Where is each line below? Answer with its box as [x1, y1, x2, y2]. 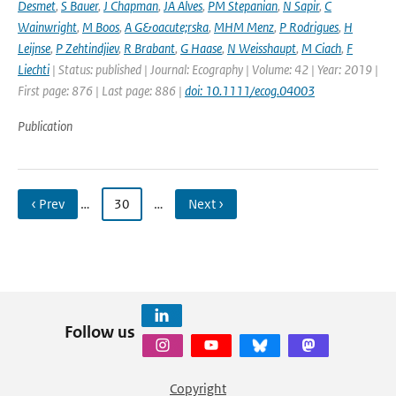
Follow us [64, 321, 135, 342]
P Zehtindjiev [56, 40, 118, 57]
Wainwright [18, 19, 77, 35]
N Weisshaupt [227, 40, 296, 57]
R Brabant [124, 40, 175, 57]
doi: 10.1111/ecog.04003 [185, 82, 315, 99]
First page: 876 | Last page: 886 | [18, 82, 185, 99]
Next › [188, 195, 224, 212]
